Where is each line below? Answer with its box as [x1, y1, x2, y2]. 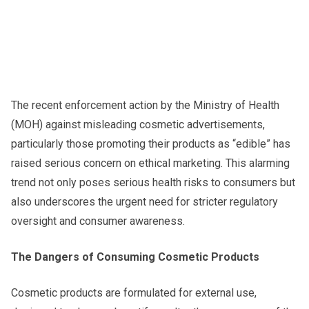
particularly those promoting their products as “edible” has [11, 137, 290, 150]
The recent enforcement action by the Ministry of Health [11, 98, 279, 112]
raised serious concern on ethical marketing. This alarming [11, 156, 290, 170]
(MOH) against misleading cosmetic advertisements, [11, 117, 265, 131]
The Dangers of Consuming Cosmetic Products [11, 250, 259, 263]
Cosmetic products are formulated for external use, [11, 286, 257, 299]
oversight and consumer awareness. [11, 214, 185, 228]
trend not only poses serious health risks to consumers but [11, 175, 295, 189]
